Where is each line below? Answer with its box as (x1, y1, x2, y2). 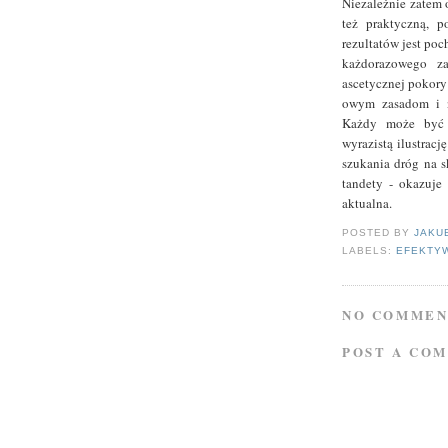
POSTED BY (342, 227, 415, 239)
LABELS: (342, 245, 397, 257)
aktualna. (342, 194, 392, 213)
